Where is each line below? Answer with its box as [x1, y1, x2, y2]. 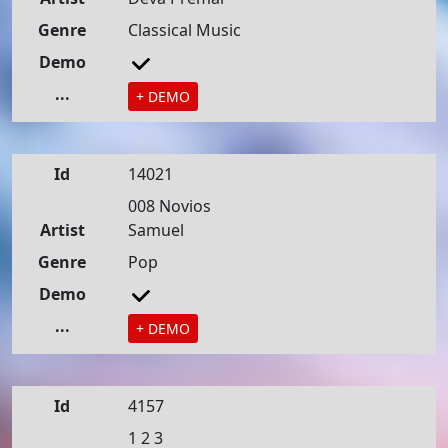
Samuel [128, 219, 184, 241]
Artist [39, 219, 85, 241]
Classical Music [128, 19, 241, 41]
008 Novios [128, 195, 211, 217]
